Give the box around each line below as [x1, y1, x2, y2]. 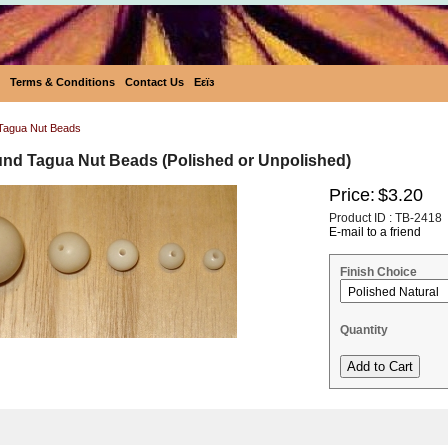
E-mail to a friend [329, 225, 421, 239]
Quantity [340, 323, 388, 337]
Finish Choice [340, 265, 417, 279]
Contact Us [125, 76, 184, 88]
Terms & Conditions [10, 76, 115, 88]
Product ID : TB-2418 [329, 211, 442, 225]
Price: [329, 185, 375, 205]
